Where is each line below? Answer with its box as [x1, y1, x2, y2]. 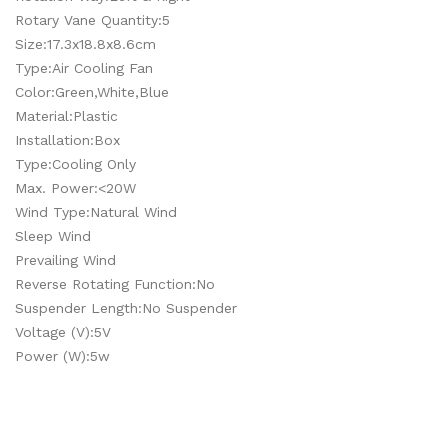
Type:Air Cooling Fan [15, 60, 153, 76]
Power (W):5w [15, 348, 110, 364]
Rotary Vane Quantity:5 [15, 12, 170, 28]
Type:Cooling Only [15, 156, 136, 172]
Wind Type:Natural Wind [15, 204, 177, 220]
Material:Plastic [15, 108, 118, 124]
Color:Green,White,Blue [15, 84, 169, 100]
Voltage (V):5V [15, 324, 111, 340]
